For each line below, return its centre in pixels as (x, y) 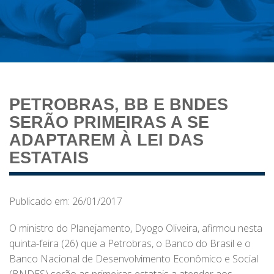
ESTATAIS (49, 158)
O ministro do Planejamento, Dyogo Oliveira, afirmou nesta (136, 228)
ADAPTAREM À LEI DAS (106, 140)
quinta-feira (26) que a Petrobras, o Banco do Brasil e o (130, 244)
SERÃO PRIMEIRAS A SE (109, 123)
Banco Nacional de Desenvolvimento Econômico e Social (134, 259)
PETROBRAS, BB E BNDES (119, 105)
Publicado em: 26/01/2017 (66, 202)
